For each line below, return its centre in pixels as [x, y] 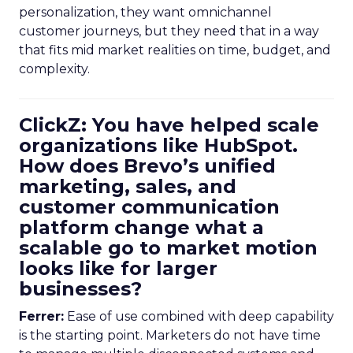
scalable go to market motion [168, 248]
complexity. [54, 69]
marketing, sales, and [128, 186]
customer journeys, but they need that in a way [169, 31]
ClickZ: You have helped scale [169, 125]
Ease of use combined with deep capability [199, 316]
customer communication [149, 207]
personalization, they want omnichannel [145, 12]
